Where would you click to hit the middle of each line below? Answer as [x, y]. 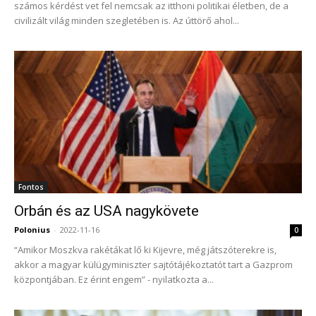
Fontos [31, 187]
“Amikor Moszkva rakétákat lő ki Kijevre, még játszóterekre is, [145, 249]
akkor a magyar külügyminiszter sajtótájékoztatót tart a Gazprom [153, 264]
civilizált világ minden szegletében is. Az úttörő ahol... [127, 21]
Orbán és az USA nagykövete [107, 211]
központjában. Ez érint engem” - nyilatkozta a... [114, 279]
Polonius [32, 229]
